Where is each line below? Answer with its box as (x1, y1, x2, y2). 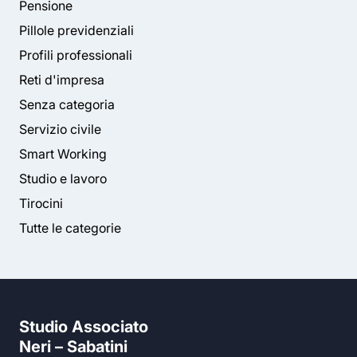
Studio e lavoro (19, 171, 107, 186)
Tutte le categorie (19, 220, 121, 236)
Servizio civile (19, 121, 101, 137)
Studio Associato (19, 316, 148, 336)
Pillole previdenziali (19, 22, 134, 38)
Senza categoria (19, 96, 115, 112)
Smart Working (19, 146, 107, 162)
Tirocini (19, 195, 63, 211)
